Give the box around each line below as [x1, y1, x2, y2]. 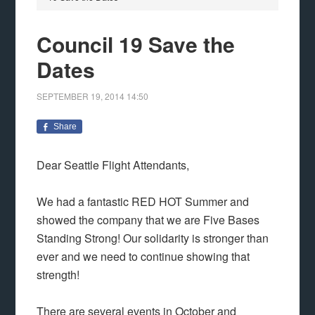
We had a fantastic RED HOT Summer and [37, 193, 250, 210]
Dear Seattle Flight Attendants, [37, 157, 190, 173]
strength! [37, 266, 80, 283]
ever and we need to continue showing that [37, 248, 250, 264]
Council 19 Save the [37, 29, 236, 59]
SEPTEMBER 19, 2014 [37, 90, 125, 102]
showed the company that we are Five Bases [37, 212, 260, 228]
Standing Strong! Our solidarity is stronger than [37, 230, 269, 246]
